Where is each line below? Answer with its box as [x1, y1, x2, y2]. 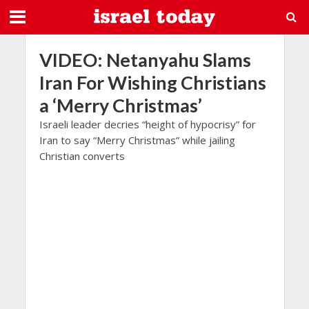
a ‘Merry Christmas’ [39, 94, 202, 117]
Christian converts [39, 149, 125, 163]
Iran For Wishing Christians [39, 71, 266, 94]
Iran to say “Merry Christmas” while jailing [39, 133, 235, 147]
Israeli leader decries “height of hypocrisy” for [39, 117, 256, 131]
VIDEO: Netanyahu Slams [39, 48, 251, 71]
